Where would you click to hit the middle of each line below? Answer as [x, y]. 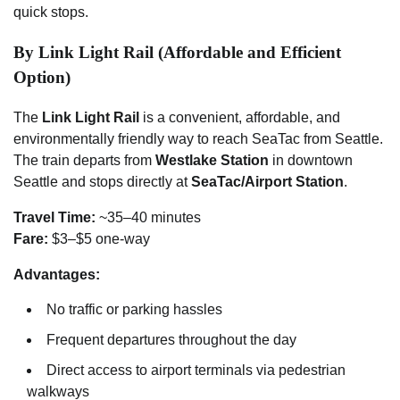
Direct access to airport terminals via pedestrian [196, 370]
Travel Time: [54, 217]
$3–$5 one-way [99, 238]
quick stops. [51, 12]
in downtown [311, 160]
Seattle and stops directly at [102, 181]
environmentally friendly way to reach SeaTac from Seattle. [198, 138]
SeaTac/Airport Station [267, 181]
